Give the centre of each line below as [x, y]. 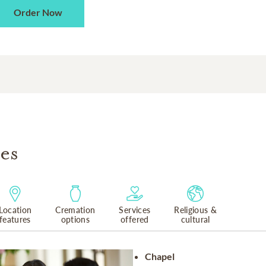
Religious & [196, 210]
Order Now [38, 12]
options [75, 219]
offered [135, 219]
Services [135, 210]
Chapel [160, 256]
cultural [195, 219]
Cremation [75, 210]
